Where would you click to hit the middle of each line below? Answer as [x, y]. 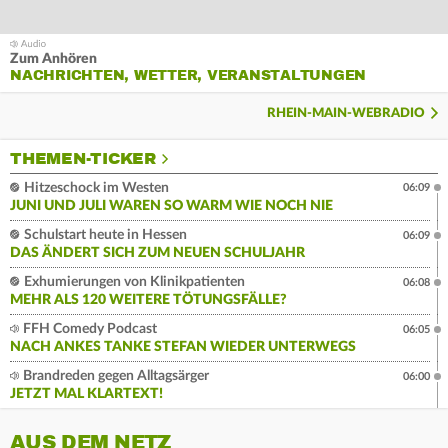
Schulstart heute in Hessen [104, 235]
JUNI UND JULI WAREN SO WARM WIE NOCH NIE [171, 206]
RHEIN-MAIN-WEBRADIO [346, 114]
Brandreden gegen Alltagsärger [114, 376]
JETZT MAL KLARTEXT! [86, 394]
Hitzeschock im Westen [95, 188]
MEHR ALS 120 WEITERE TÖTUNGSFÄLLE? [148, 300]
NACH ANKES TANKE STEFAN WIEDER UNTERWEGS [183, 347]
